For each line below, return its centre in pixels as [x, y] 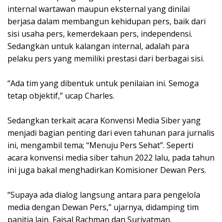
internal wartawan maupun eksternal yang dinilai [99, 9]
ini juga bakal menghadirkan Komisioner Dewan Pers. [107, 170]
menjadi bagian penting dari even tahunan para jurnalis [111, 133]
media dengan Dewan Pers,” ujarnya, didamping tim [103, 207]
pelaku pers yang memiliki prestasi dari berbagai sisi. [106, 59]
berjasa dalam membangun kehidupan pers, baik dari [107, 22]
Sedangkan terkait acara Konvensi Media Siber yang [104, 121]
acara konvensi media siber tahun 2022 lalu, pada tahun [111, 158]
